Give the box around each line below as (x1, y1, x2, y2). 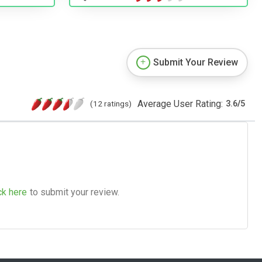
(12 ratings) (90, 98, 132, 108)
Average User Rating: (137, 98, 223, 109)
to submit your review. (30, 186, 119, 198)
